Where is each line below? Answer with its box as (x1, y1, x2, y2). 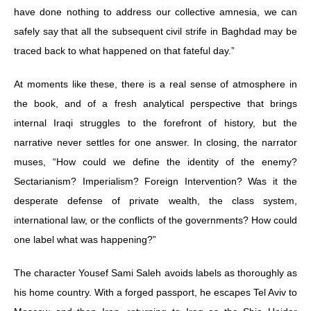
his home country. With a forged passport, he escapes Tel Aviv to (14, 286, 297, 298)
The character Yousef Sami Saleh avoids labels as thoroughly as (14, 267, 297, 278)
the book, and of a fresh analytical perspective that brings (14, 97, 297, 109)
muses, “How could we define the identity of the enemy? (14, 155, 297, 167)
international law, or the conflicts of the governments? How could (14, 214, 297, 226)
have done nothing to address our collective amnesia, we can (14, 6, 297, 17)
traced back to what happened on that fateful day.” (14, 44, 235, 56)
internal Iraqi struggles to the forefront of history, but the (14, 117, 297, 128)
